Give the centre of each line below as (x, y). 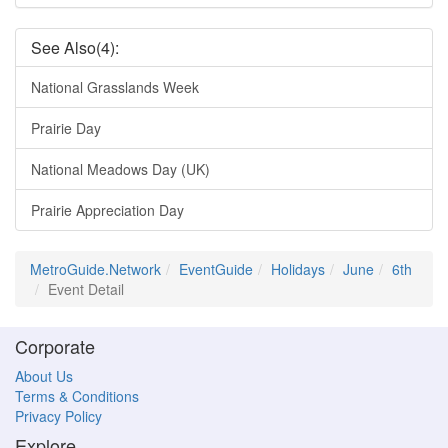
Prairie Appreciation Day (107, 210)
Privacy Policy (58, 416)
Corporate (55, 346)
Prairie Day (66, 128)
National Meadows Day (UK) (120, 169)
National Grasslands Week (115, 87)
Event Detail (86, 289)
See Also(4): (75, 47)
